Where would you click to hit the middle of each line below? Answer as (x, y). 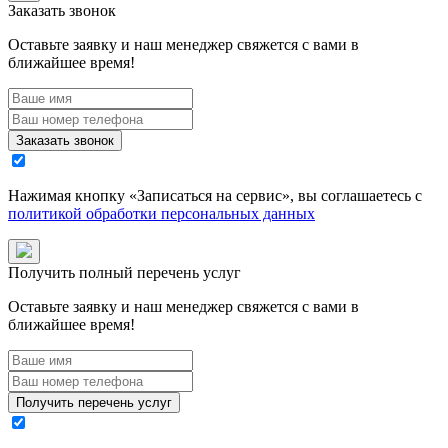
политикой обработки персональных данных (161, 214)
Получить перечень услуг (94, 403)
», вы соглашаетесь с (352, 196)
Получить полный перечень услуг (124, 273)
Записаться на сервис (209, 196)
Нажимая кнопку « (72, 196)
